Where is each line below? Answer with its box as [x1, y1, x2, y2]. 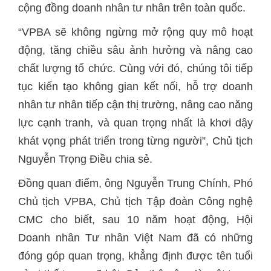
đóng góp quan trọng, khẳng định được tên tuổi [18, 250, 253, 262]
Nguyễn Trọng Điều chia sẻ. [18, 153, 152, 165]
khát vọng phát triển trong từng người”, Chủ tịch [18, 135, 253, 147]
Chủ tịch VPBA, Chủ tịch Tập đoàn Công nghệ [18, 195, 253, 207]
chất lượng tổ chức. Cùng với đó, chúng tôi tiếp [18, 62, 253, 74]
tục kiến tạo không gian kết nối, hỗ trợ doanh [18, 80, 253, 93]
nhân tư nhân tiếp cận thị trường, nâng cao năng [18, 99, 253, 111]
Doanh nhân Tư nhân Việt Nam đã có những [18, 232, 253, 244]
